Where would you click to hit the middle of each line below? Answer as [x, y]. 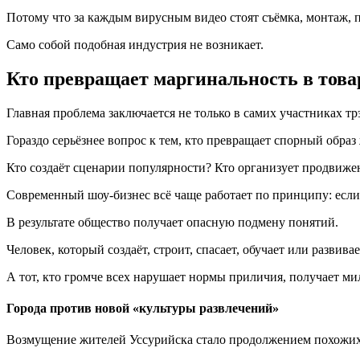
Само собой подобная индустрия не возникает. [135, 44]
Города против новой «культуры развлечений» [143, 308]
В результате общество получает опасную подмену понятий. [172, 222]
